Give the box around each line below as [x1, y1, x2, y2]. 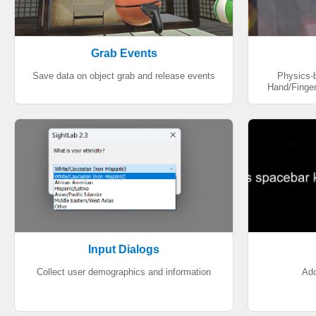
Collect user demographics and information [37, 267, 211, 277]
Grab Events [90, 47, 157, 59]
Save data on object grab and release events [32, 71, 215, 81]
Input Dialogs [88, 243, 159, 255]
